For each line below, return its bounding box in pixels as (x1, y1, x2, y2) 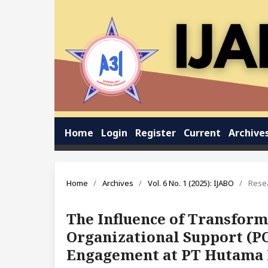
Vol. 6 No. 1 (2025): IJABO (147, 178, 234, 189)
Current (183, 126, 221, 140)
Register (135, 126, 176, 140)
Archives (102, 178, 133, 189)
